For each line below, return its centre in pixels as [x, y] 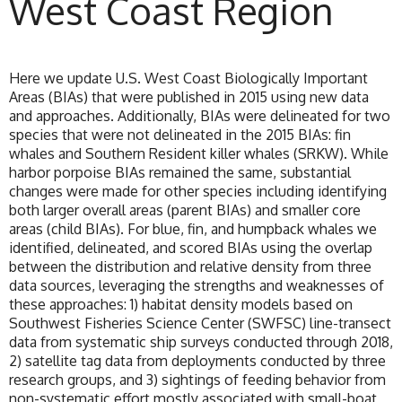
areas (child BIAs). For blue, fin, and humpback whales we [193, 229]
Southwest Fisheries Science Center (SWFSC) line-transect [200, 323]
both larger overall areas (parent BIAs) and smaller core [185, 210]
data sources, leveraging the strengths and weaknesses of [197, 286]
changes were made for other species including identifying [198, 192]
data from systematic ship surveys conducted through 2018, [201, 342]
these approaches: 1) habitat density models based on [181, 305]
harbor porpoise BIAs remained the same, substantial [180, 173]
